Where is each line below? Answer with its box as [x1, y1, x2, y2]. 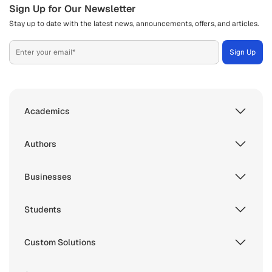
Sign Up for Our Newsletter [9, 2, 136, 15]
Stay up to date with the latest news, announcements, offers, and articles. [9, 19, 259, 29]
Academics [24, 105, 70, 117]
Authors [24, 138, 56, 149]
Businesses [24, 171, 72, 182]
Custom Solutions [24, 236, 96, 248]
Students [24, 203, 61, 215]
